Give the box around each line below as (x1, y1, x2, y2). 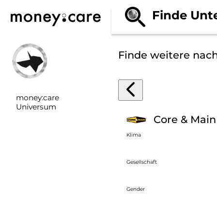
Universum (15, 102, 56, 112)
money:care (15, 93, 59, 103)
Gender (126, 186, 145, 192)
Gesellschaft (126, 158, 157, 165)
